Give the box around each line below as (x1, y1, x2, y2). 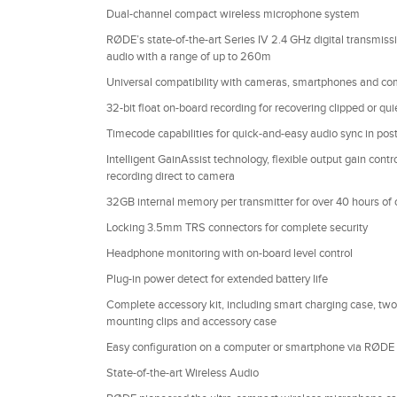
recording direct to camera (105, 168, 235, 183)
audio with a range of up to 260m (105, 49, 271, 64)
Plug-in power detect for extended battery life (105, 271, 328, 286)
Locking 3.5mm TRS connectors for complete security (105, 220, 368, 235)
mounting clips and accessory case (105, 314, 276, 329)
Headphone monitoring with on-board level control (105, 245, 353, 261)
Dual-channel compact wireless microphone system (105, 6, 360, 21)
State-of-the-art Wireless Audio (105, 365, 259, 380)
